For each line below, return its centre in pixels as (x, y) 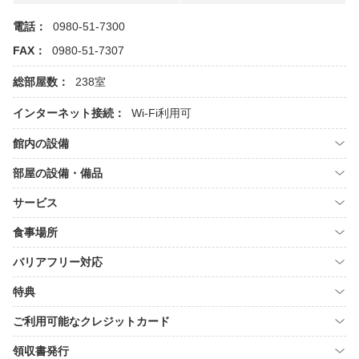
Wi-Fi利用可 (161, 113)
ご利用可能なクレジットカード (91, 321)
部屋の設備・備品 (58, 173)
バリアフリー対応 (58, 262)
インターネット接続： (69, 113)
